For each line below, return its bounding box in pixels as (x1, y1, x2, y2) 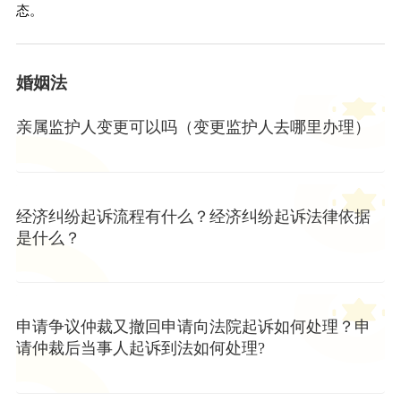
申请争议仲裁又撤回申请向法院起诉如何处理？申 (15, 318, 371, 337)
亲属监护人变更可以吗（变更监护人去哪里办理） (15, 117, 371, 136)
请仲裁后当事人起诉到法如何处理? (15, 339, 265, 358)
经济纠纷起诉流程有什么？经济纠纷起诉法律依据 (15, 207, 371, 226)
